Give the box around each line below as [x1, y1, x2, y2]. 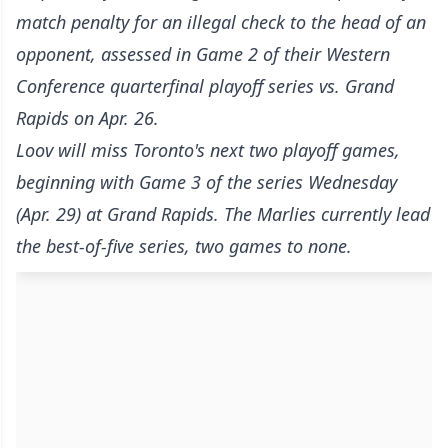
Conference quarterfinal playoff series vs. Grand [16, 74, 394, 99]
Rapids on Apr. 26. [16, 106, 159, 131]
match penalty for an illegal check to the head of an [16, 10, 426, 35]
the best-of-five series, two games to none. [16, 234, 352, 259]
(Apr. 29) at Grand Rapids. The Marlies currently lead [16, 202, 430, 227]
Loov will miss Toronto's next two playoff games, [16, 138, 400, 163]
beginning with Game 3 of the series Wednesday [16, 170, 397, 195]
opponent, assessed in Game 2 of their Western [16, 42, 390, 67]
